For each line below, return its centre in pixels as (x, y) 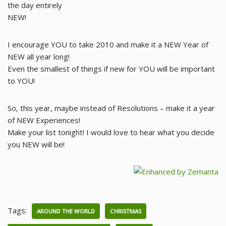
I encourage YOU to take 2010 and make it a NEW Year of (108, 44)
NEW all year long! (39, 56)
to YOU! (21, 81)
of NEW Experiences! (44, 120)
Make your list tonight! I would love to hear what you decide (111, 132)
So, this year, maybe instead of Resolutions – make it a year (111, 108)
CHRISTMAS (126, 211)
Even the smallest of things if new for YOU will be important (111, 69)
